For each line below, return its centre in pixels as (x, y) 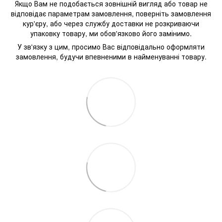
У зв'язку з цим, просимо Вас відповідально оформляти (111, 47)
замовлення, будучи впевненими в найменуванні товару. (111, 57)
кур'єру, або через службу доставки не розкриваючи (111, 24)
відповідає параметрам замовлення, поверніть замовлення (111, 14)
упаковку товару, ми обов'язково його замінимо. (111, 33)
